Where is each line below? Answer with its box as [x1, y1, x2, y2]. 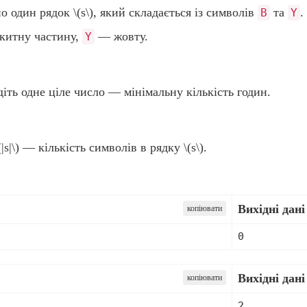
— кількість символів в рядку [19, 140, 184, 154]
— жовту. [95, 29, 148, 43]
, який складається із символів [93, 5, 258, 19]
